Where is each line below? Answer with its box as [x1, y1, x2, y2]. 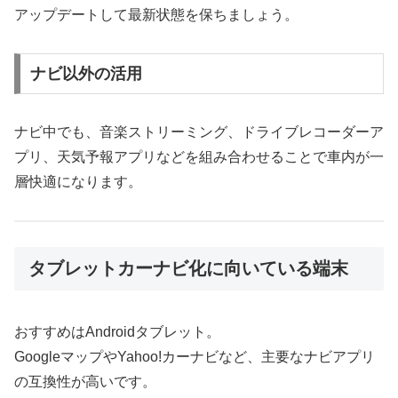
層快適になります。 [14, 173, 142, 189]
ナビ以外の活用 [29, 64, 142, 83]
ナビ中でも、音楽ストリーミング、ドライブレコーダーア [14, 123, 384, 139]
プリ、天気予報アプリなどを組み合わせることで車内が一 [14, 148, 384, 164]
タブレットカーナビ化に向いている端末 [28, 259, 348, 279]
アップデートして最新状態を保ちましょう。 [14, 7, 298, 23]
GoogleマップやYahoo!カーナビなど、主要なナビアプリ [14, 348, 375, 364]
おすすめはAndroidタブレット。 [14, 323, 220, 339]
